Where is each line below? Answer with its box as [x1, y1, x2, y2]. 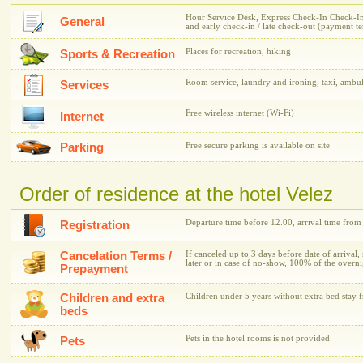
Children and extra [60, 292, 164, 305]
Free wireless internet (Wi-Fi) [186, 109, 294, 117]
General [60, 15, 105, 28]
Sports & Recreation [60, 48, 175, 61]
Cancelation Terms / [60, 250, 172, 263]
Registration [60, 219, 130, 232]
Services [60, 79, 109, 92]
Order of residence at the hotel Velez [19, 183, 333, 205]
